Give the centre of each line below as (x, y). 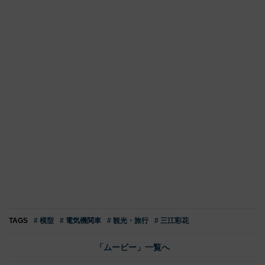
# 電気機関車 (80, 221)
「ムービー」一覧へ (132, 248)
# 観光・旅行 (128, 221)
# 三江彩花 (172, 221)
